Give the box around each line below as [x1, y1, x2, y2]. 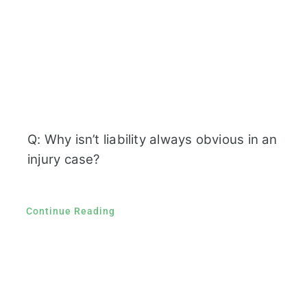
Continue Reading [25, 205, 115, 217]
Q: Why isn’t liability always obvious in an [27, 131, 278, 147]
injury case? [27, 151, 100, 167]
